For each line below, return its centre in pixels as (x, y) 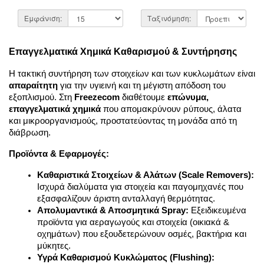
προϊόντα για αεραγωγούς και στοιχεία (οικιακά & (133, 222)
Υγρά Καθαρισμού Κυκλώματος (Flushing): (126, 258)
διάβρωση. (30, 133)
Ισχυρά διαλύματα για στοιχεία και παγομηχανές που (140, 187)
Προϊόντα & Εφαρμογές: (59, 154)
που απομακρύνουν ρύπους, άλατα (171, 109)
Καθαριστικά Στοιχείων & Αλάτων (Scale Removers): (146, 175)
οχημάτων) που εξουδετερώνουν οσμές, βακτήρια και (142, 234)
